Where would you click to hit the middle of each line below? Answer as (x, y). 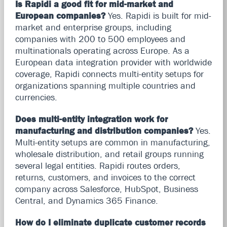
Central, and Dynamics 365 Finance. (86, 200)
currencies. (36, 97)
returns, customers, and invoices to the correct (105, 177)
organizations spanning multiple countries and (105, 85)
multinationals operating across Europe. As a (102, 50)
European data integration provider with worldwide (113, 62)
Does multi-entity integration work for (91, 119)
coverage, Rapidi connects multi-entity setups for (109, 74)
